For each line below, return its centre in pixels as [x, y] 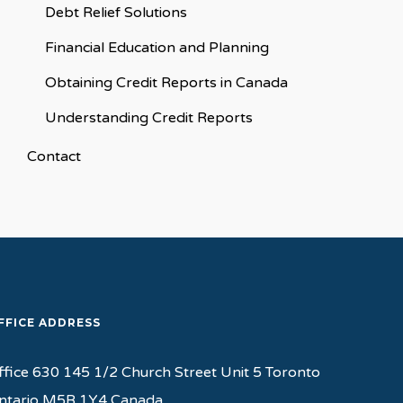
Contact [54, 157]
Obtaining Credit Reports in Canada [166, 83]
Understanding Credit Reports [148, 118]
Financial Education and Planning [157, 48]
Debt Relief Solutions [116, 13]
